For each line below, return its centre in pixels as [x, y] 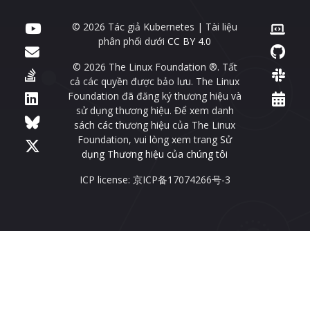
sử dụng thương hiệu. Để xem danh [155, 111]
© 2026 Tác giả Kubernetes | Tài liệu [155, 27]
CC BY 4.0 [190, 42]
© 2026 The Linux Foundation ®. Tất [155, 67]
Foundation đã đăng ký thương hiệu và [155, 96]
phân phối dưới [133, 42]
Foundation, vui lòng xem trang [149, 140]
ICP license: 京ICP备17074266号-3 [155, 180]
